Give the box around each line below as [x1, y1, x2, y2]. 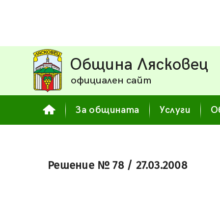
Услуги [159, 104, 191, 116]
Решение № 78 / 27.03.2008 [48, 159, 187, 172]
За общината [76, 104, 139, 116]
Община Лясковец [70, 55, 209, 75]
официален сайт [71, 74, 152, 86]
